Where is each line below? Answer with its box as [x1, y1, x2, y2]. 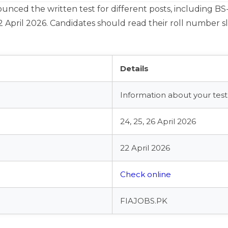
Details [120, 64, 149, 73]
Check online [120, 169, 171, 179]
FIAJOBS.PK [120, 196, 167, 206]
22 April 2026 [120, 143, 170, 153]
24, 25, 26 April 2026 [120, 117, 196, 126]
